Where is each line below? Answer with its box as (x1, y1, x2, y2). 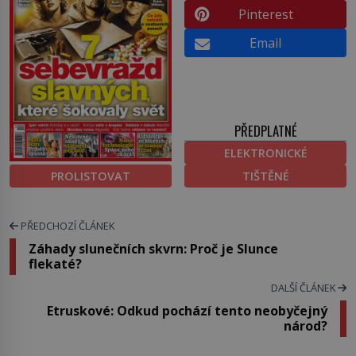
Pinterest (238, 6, 293, 23)
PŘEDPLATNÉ (234, 121, 297, 141)
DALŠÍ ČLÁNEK (271, 281, 338, 296)
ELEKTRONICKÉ (223, 145, 308, 161)
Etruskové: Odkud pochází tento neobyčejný (47, 302, 327, 320)
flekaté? (29, 255, 82, 273)
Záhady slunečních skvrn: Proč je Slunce (29, 240, 278, 258)
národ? (284, 317, 327, 335)
